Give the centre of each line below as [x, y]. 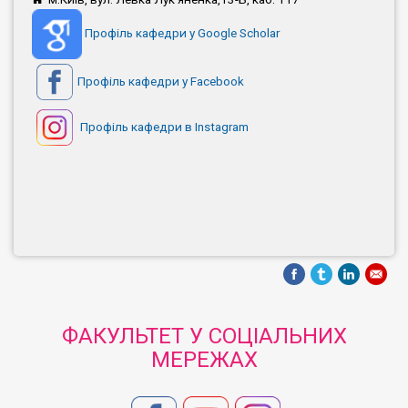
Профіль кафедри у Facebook [161, 81]
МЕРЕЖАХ [204, 360]
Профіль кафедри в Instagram [163, 126]
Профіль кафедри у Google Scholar [182, 33]
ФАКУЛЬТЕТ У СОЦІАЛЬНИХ [204, 336]
